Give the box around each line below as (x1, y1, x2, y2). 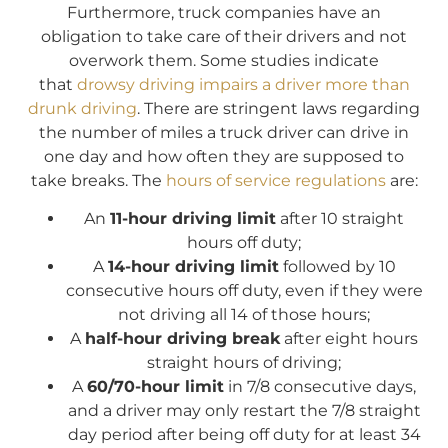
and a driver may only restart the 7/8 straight (67, 401, 421, 421)
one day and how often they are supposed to (44, 146, 404, 166)
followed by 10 (278, 257, 396, 277)
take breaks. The (30, 170, 166, 190)
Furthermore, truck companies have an (67, 2, 381, 22)
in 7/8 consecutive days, (224, 377, 416, 397)
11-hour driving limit (110, 209, 276, 229)
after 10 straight (276, 209, 404, 229)
